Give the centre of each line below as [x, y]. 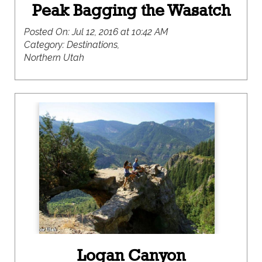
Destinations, [93, 45]
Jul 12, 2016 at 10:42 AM [120, 32]
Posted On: [48, 32]
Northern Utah [54, 58]
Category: [45, 45]
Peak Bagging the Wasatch [131, 10]
